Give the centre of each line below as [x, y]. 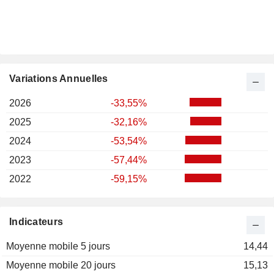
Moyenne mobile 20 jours [61, 265]
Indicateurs [36, 222]
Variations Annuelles [59, 79]
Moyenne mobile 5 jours [58, 246]
